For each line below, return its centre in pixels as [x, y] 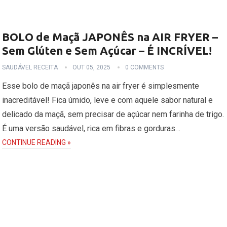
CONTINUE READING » [37, 142]
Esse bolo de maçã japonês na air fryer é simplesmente [101, 86]
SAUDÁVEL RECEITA [30, 67]
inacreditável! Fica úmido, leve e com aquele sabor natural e [108, 100]
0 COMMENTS [145, 67]
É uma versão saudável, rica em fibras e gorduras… [91, 128]
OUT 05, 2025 [92, 67]
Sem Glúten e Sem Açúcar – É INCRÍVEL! [107, 50]
